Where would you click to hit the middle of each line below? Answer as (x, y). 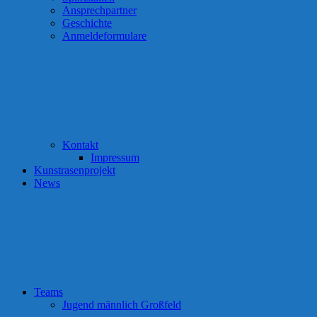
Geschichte (87, 23)
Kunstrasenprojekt (75, 170)
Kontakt (80, 145)
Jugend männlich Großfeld (122, 305)
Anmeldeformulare (104, 36)
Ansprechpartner (99, 10)
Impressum (115, 157)
